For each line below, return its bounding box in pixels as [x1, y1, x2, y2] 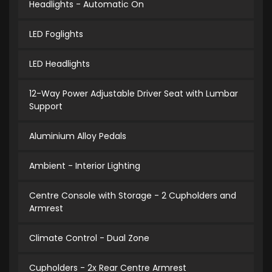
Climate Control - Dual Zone [29, 232, 149, 245]
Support [29, 100, 63, 113]
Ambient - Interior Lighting [29, 160, 140, 172]
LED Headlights [29, 58, 90, 70]
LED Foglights [29, 28, 83, 41]
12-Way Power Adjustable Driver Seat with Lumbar [29, 87, 238, 100]
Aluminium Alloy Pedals [29, 130, 126, 143]
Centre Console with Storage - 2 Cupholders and [29, 189, 236, 202]
